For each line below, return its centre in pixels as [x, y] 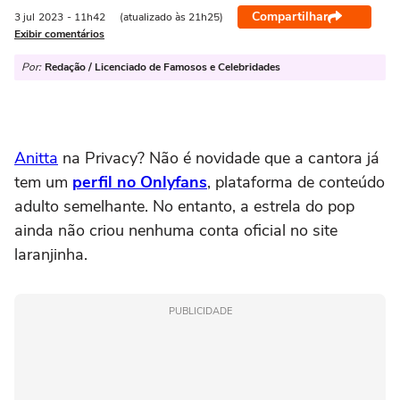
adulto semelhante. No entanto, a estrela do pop [184, 206]
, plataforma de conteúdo [296, 182]
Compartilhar [290, 17]
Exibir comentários [59, 34]
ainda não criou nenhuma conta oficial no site [176, 230]
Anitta [36, 158]
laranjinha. [51, 254]
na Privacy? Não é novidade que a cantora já [219, 158]
